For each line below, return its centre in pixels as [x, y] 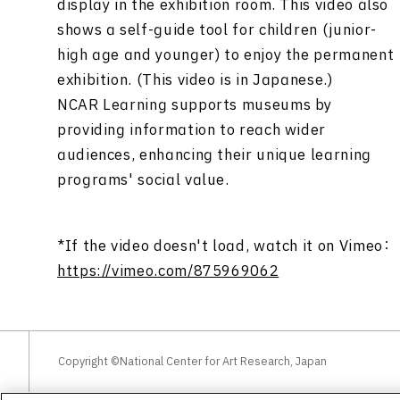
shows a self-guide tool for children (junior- [217, 30]
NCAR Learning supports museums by [195, 105]
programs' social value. [143, 180]
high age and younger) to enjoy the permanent [226, 55]
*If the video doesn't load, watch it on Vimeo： [224, 246]
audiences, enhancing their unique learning [214, 155]
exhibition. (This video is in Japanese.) [195, 80]
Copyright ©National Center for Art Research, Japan [192, 362]
